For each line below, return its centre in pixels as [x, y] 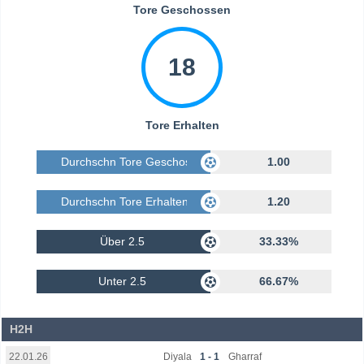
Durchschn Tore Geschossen [135, 162]
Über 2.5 [123, 242]
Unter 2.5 [123, 282]
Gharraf [245, 356]
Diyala [178, 356]
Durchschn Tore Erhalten [124, 202]
